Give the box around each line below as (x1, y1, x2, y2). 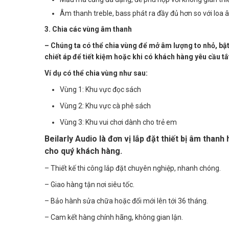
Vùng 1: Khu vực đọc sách (60, 85, 141, 94)
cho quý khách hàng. (44, 146, 122, 156)
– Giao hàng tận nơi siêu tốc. (44, 180, 134, 189)
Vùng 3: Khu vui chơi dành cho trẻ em (60, 118, 177, 126)
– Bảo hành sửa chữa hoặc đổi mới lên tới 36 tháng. (44, 196, 208, 205)
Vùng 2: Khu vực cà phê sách (60, 101, 151, 110)
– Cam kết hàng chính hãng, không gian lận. (44, 213, 183, 221)
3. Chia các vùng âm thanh (44, 25, 132, 33)
